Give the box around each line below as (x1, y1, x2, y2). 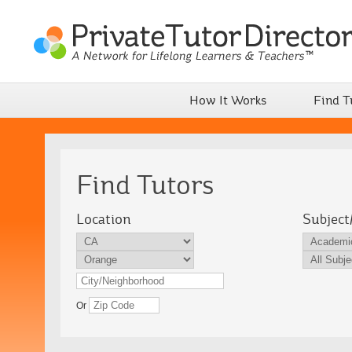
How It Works (189, 93, 266, 108)
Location (76, 211, 131, 228)
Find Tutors (76, 169, 214, 201)
